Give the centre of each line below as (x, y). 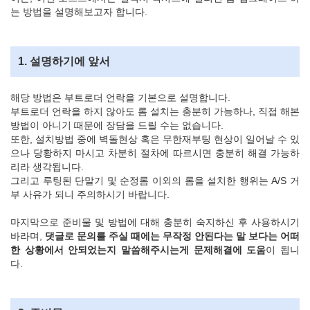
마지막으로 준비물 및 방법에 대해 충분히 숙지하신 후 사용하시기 (155, 222)
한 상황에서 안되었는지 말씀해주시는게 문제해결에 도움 (138, 249)
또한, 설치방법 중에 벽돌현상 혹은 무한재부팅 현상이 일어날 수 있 (155, 139)
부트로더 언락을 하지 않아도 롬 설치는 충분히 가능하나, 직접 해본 (155, 111)
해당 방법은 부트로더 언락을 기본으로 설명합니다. (120, 97)
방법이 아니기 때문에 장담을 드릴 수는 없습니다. (117, 125)
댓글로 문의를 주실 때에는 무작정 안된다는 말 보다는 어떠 (171, 236)
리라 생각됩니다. (47, 166)
